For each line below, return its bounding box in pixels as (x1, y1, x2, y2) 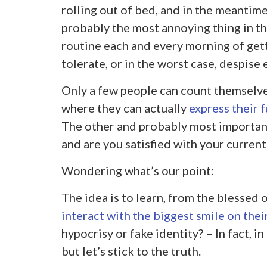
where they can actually (61, 101, 189, 116)
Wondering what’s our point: (61, 163, 214, 178)
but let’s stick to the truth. (61, 244, 201, 259)
